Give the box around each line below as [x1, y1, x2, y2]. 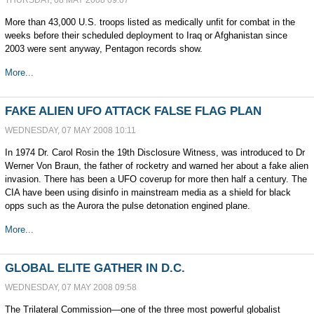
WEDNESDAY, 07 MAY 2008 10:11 [4, 125, 136, 135]
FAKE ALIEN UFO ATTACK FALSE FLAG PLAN [4, 104, 261, 118]
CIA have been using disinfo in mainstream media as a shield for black [4, 187, 291, 198]
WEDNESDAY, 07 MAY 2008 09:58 [4, 282, 137, 292]
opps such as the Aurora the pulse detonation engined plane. [4, 200, 250, 211]
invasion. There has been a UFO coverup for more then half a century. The [4, 174, 307, 184]
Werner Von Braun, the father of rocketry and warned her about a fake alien [4, 161, 308, 171]
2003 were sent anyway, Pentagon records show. [4, 43, 203, 54]
